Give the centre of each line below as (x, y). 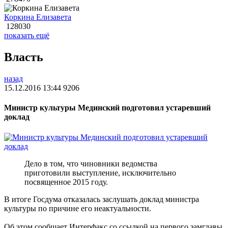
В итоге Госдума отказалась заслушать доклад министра (102, 199)
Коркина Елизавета (38, 17)
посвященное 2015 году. (66, 182)
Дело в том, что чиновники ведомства (91, 163)
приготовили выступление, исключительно (100, 173)
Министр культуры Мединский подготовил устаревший (107, 108)
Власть (24, 57)
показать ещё (27, 36)
